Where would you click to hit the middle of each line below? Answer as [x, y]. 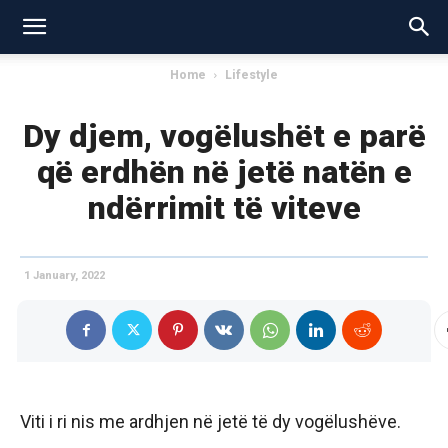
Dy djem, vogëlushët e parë [224, 136]
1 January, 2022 [64, 275]
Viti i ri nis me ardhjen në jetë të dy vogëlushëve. [210, 421]
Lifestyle [251, 75]
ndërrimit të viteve [224, 208]
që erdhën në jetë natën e [224, 172]
